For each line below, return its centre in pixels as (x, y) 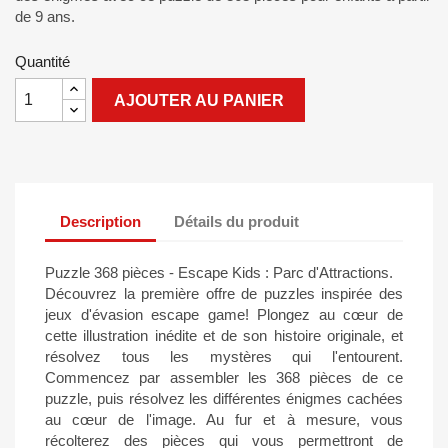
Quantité (42, 61)
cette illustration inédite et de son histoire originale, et (224, 335)
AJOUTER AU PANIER (198, 100)
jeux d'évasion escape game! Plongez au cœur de (224, 314)
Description (100, 221)
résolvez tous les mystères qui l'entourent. (224, 356)
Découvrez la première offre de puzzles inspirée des (224, 293)
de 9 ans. (45, 16)
